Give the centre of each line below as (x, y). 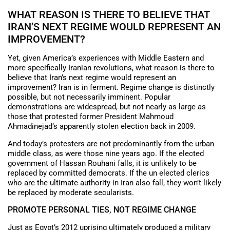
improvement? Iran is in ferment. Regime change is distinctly (111, 88)
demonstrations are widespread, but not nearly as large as (107, 107)
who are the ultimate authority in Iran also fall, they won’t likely (114, 183)
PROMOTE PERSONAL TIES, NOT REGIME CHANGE (102, 210)
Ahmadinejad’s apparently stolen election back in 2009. (102, 127)
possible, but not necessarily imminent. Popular (89, 97)
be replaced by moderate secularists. (71, 192)
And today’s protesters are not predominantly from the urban (111, 143)
